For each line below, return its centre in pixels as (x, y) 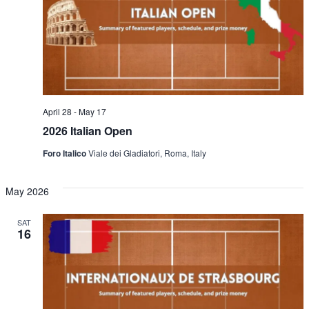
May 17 (92, 112)
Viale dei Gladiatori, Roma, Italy (147, 153)
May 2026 (27, 191)
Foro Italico (66, 153)
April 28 (57, 112)
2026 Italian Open (88, 131)
